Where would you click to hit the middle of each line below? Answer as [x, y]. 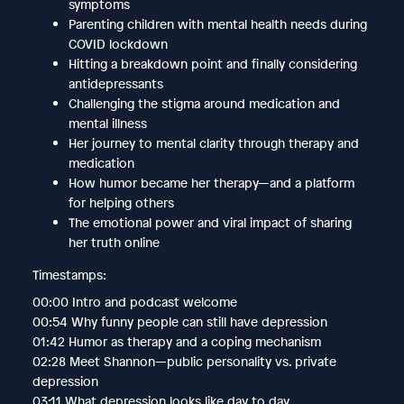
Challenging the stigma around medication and [204, 103]
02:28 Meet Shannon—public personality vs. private [184, 361]
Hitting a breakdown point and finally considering [212, 63]
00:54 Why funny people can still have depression [179, 321]
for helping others [121, 202]
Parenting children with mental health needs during [217, 23]
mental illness [107, 123]
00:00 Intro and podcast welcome [134, 301]
